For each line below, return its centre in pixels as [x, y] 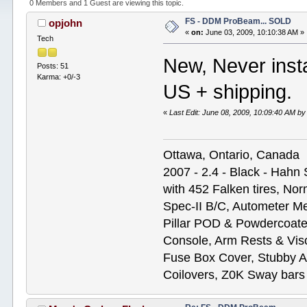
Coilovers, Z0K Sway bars [234, 275]
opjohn [65, 23]
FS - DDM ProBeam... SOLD [238, 22]
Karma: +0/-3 [59, 77]
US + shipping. [228, 91]
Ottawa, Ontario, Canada [232, 155]
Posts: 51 [53, 66]
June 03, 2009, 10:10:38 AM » [254, 33]
